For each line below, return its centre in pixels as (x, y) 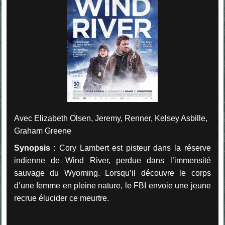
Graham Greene (42, 131)
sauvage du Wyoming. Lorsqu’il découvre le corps (112, 173)
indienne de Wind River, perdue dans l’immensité (112, 161)
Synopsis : (35, 148)
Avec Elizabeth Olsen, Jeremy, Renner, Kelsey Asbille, (110, 119)
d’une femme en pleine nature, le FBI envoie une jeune (112, 186)
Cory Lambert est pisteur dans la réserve (133, 148)
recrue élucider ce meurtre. (61, 198)
